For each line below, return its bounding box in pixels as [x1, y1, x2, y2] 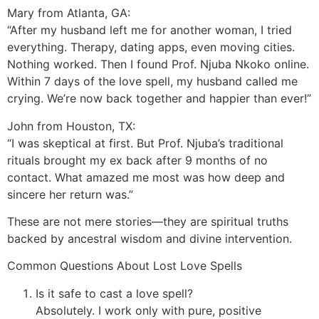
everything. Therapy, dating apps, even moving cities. [7, 40, 295, 55]
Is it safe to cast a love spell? [36, 286, 193, 300]
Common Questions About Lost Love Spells [7, 258, 242, 273]
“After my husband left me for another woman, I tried [7, 23, 292, 38]
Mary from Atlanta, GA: [7, 6, 130, 21]
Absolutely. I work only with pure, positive [36, 303, 261, 318]
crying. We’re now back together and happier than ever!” [7, 91, 311, 106]
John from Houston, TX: [7, 118, 135, 133]
